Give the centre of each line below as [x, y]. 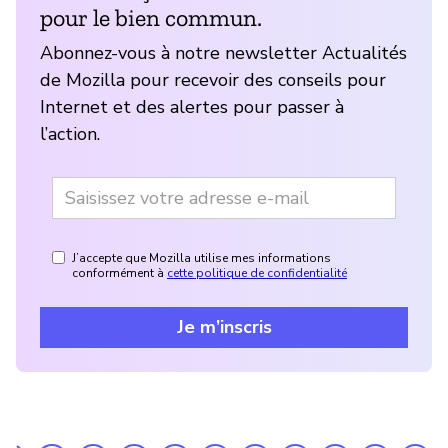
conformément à [118, 272]
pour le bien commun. [151, 17]
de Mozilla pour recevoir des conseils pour [213, 79]
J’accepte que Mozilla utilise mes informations [201, 257]
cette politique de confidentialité [257, 272]
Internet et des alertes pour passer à [192, 106]
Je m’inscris [224, 326]
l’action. [70, 133]
